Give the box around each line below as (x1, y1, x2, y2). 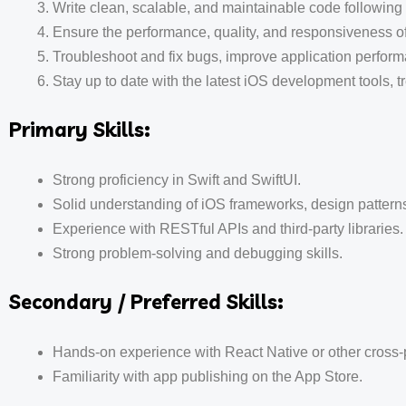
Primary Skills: (9, 117, 150, 142)
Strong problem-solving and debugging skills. (53, 246, 343, 261)
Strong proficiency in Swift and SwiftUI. (53, 172, 301, 188)
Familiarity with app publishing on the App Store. (53, 369, 362, 384)
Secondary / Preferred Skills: (9, 289, 284, 314)
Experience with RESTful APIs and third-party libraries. (53, 221, 403, 237)
